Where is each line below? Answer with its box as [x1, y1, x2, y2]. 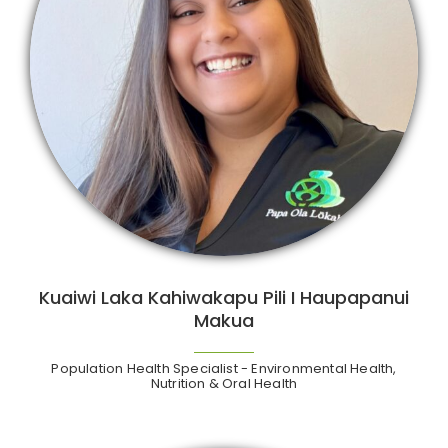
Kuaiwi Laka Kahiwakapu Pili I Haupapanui [39, 285, 409, 311]
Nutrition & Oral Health [150, 374, 298, 394]
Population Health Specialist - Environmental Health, [51, 359, 397, 379]
